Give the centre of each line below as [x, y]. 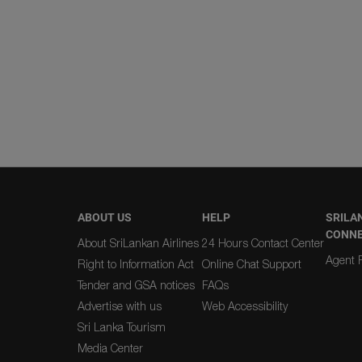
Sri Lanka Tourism [122, 327]
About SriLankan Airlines [138, 243]
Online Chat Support [251, 264]
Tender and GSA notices [136, 285]
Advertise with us [120, 306]
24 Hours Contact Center [263, 243]
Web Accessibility [244, 306]
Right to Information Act [136, 264]
